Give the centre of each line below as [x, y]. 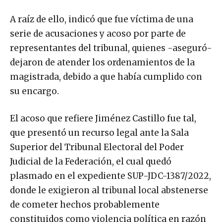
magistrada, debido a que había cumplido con [106, 77]
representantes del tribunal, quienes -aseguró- [111, 48]
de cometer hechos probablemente [85, 204]
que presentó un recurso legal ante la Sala [99, 133]
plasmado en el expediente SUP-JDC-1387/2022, [111, 176]
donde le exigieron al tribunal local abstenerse [109, 190]
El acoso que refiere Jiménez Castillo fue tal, [103, 118]
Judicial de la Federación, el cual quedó [91, 161]
